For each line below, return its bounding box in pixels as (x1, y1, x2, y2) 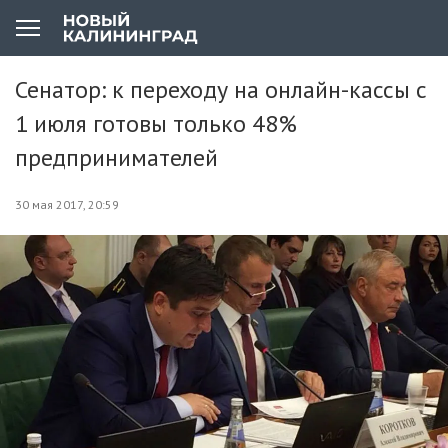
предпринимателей (15, 142, 218, 173)
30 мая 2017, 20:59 (15, 197, 119, 212)
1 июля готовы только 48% (15, 108, 297, 139)
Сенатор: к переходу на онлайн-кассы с (15, 74, 427, 105)
